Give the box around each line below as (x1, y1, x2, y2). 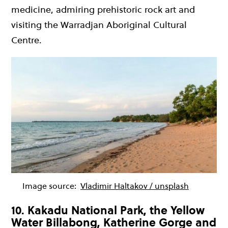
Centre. (11, 34, 42, 47)
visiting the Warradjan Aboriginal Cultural (11, 18, 187, 32)
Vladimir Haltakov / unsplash (80, 180, 189, 191)
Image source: (22, 180, 78, 191)
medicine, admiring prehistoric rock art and (11, 3, 195, 16)
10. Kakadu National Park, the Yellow (11, 202, 205, 218)
